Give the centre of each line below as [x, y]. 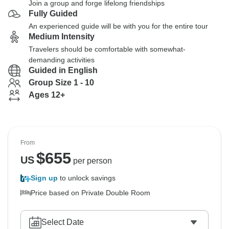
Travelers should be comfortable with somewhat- [107, 49]
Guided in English [63, 70]
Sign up [44, 178]
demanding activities [62, 60]
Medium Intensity [62, 37]
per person [91, 161]
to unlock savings [87, 178]
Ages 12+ [47, 95]
